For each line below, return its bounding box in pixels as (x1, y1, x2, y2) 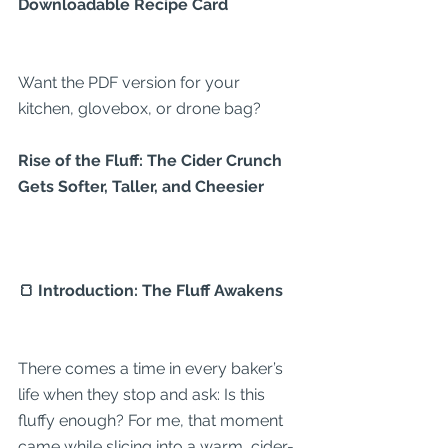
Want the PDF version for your (18, 73, 244, 92)
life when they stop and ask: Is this (18, 385, 269, 404)
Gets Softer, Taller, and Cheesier (18, 177, 264, 196)
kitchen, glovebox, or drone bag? (18, 99, 261, 118)
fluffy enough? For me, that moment (18, 411, 287, 430)
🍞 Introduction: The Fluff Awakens (18, 281, 283, 300)
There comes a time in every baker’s (18, 359, 287, 378)
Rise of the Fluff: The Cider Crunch (18, 151, 286, 170)
